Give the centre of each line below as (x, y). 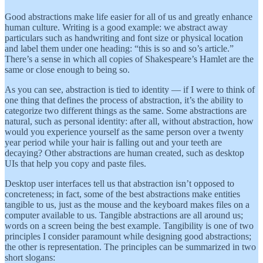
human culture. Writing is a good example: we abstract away (116, 27)
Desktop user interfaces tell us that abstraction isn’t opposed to (119, 183)
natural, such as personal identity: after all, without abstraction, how (129, 121)
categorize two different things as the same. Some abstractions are (126, 110)
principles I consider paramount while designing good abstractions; (128, 236)
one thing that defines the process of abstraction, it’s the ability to (124, 100)
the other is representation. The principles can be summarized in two (130, 247)
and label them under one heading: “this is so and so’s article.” (119, 48)
